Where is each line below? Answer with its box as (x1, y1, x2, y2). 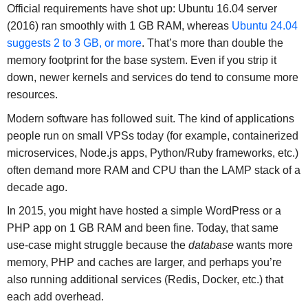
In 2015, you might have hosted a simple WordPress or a (6, 205, 281, 217)
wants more (233, 239, 293, 252)
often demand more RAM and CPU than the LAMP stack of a (6, 164, 300, 176)
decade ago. (6, 181, 67, 193)
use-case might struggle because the (6, 239, 188, 252)
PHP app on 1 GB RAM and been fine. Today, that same (6, 222, 278, 234)
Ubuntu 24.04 (231, 19, 298, 32)
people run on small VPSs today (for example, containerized (6, 129, 298, 142)
